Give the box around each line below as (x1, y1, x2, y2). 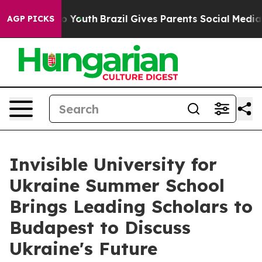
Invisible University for (9, 153, 217, 175)
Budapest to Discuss (9, 216, 191, 239)
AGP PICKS (7, 13, 54, 24)
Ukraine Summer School (9, 174, 225, 196)
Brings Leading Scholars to (9, 195, 253, 218)
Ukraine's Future (9, 237, 157, 260)
